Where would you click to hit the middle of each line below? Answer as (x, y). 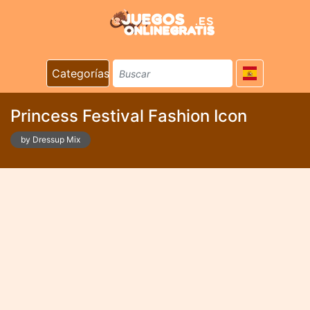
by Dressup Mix (51, 139)
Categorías (81, 73)
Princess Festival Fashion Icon (129, 116)
